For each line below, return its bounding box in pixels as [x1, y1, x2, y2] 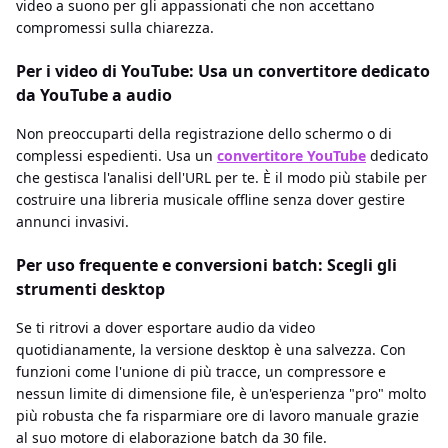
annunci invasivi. [16, 212, 129, 232]
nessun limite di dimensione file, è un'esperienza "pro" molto [16, 384, 426, 404]
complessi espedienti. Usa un [16, 146, 217, 166]
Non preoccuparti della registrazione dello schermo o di [16, 124, 392, 144]
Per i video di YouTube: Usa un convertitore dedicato [16, 60, 430, 83]
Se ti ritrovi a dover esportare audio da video [16, 318, 315, 338]
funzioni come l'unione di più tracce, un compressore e [16, 362, 386, 382]
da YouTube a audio [16, 84, 172, 107]
